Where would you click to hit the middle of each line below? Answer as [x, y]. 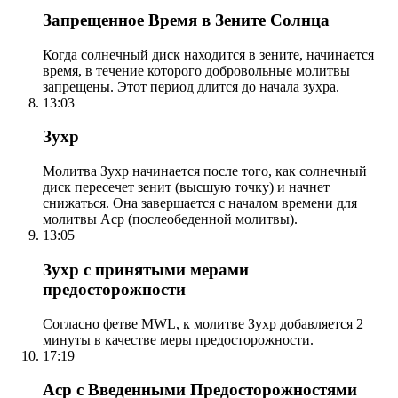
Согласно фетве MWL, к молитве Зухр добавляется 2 [203, 323]
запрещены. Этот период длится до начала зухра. [191, 86]
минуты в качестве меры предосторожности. [178, 339]
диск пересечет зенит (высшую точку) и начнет [186, 187]
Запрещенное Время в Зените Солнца [186, 20]
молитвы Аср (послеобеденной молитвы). [170, 219]
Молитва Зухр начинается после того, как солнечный [205, 171]
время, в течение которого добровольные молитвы [196, 70]
